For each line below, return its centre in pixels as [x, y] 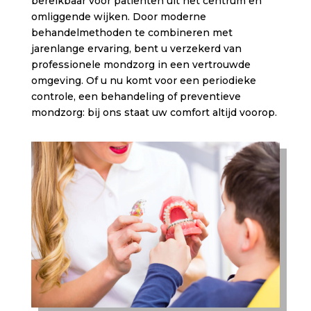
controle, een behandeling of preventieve [136, 96]
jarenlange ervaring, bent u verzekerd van [136, 48]
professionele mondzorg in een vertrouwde [141, 64]
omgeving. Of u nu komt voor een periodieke [143, 80]
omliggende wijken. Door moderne [118, 16]
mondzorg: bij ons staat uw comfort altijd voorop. [154, 112]
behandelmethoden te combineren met [132, 32]
